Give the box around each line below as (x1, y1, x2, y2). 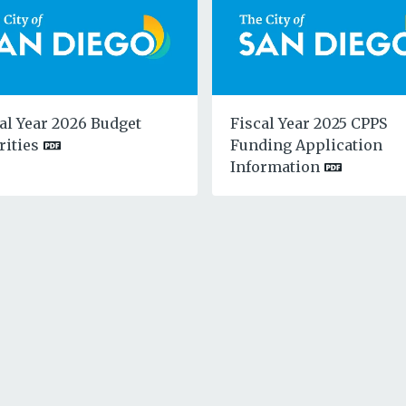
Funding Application (229, 136, 382, 155)
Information (229, 158, 320, 177)
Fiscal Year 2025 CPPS (229, 114, 387, 133)
